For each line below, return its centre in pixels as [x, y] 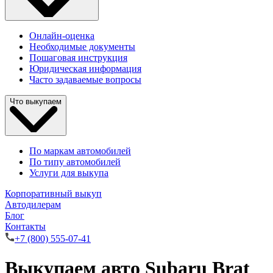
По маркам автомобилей [80, 151]
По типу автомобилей [75, 161]
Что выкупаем [36, 102]
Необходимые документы [82, 47]
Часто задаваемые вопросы [85, 80]
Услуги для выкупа [69, 172]
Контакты [25, 226]
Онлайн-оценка [62, 36]
